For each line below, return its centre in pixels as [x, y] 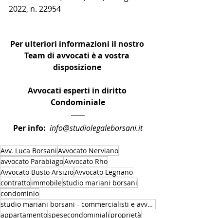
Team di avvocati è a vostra [78, 56]
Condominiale [78, 102]
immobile [46, 183]
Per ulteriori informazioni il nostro [78, 44]
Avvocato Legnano [104, 172]
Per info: [29, 128]
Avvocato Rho [86, 162]
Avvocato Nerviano [88, 151]
